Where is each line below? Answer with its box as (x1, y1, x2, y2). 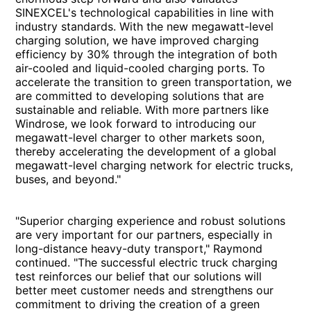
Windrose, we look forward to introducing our (15, 116, 257, 131)
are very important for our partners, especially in (15, 227, 273, 242)
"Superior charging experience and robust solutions (15, 213, 286, 228)
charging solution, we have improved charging (15, 33, 260, 47)
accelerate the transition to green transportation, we (15, 74, 292, 89)
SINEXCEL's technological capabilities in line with (15, 5, 274, 19)
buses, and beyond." (15, 171, 121, 186)
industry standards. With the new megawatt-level (15, 19, 274, 33)
